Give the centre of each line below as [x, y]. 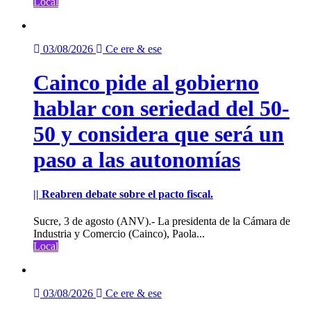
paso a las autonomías [137, 160]
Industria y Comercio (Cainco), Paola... [119, 234]
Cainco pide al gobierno [146, 83]
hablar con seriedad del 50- [161, 109]
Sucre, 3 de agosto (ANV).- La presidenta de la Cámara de [162, 221]
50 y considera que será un [159, 134]
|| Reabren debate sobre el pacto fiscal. [123, 194]
